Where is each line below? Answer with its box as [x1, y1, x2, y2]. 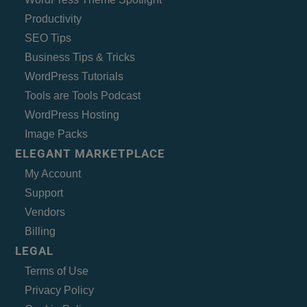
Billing [25, 225, 56, 238]
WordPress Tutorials [25, 71, 124, 83]
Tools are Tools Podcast [25, 90, 141, 102]
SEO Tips [25, 32, 72, 45]
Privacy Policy [25, 284, 95, 297]
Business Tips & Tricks [25, 51, 136, 64]
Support [25, 187, 64, 199]
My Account [25, 168, 82, 180]
